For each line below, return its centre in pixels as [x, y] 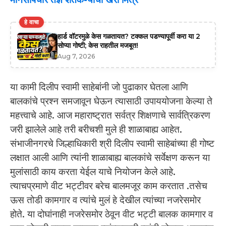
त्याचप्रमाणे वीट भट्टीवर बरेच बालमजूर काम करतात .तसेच [109, 186]
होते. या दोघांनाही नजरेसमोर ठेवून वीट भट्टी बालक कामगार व [111, 214]
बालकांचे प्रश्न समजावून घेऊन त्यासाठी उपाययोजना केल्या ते [111, 101]
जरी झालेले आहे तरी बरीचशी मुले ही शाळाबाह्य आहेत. [96, 129]
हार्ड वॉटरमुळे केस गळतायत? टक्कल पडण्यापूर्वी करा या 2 [129, 36]
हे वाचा [32, 22]
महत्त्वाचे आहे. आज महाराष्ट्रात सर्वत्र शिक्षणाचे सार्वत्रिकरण [110, 115]
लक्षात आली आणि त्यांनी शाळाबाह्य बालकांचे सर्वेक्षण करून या [110, 157]
